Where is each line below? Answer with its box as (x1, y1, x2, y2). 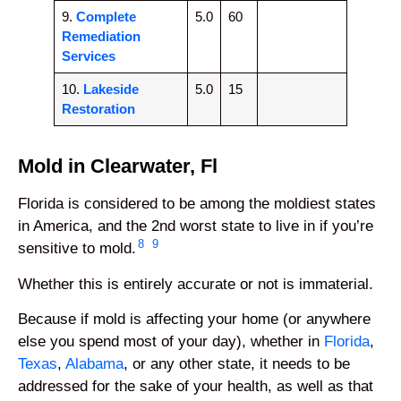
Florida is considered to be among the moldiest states (18, 195, 376, 213)
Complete (75, 9, 136, 25)
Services (61, 48, 115, 64)
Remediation (61, 29, 141, 45)
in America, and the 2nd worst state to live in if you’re (18, 218, 373, 235)
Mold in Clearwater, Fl (18, 155, 218, 178)
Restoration (61, 101, 135, 117)
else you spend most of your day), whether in (18, 333, 324, 351)
